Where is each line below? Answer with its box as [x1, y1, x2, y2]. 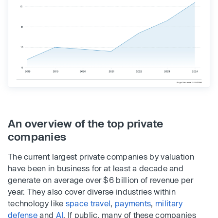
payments [115, 198, 151, 208]
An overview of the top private [8, 116, 163, 129]
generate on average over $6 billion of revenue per [8, 175, 193, 184]
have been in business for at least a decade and [8, 163, 184, 173]
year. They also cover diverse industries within [8, 186, 176, 196]
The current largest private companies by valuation [8, 151, 194, 161]
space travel [65, 198, 111, 208]
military [155, 198, 183, 208]
